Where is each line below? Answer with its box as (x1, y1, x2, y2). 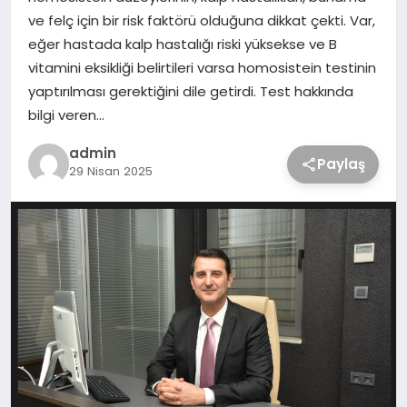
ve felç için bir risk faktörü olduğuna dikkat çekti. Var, (27, 10, 375, 30)
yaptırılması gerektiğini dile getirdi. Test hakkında (27, 81, 353, 101)
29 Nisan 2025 (68, 163, 153, 181)
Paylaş (317, 154, 366, 174)
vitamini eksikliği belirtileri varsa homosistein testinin (27, 57, 376, 77)
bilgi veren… (27, 104, 104, 124)
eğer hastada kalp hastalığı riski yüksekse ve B (27, 34, 337, 54)
